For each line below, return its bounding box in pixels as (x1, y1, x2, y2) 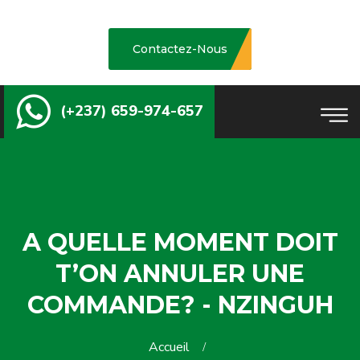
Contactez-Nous (133, 42, 227, 56)
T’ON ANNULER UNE (55, 259, 305, 288)
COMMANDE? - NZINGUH (27, 290, 333, 320)
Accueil (148, 338, 196, 356)
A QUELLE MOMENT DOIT (22, 227, 338, 257)
